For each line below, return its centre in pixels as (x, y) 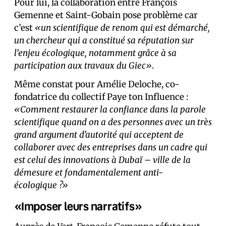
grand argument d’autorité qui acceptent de (99, 135)
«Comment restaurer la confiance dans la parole (110, 110)
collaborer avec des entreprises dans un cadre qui (111, 148)
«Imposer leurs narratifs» (78, 206)
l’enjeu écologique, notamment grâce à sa (95, 53)
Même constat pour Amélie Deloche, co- (97, 84)
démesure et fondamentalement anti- (89, 173)
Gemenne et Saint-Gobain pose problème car (106, 15)
